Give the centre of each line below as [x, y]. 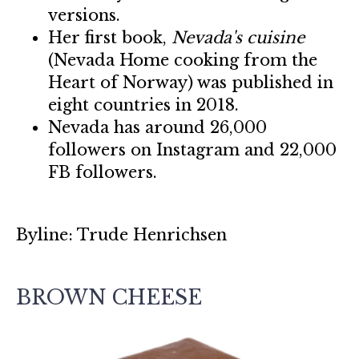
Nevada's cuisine [238, 38]
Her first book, [110, 38]
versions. [84, 15]
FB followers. [103, 172]
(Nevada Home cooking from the [183, 60]
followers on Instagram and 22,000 [192, 150]
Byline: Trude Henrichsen [121, 235]
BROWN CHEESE [109, 298]
